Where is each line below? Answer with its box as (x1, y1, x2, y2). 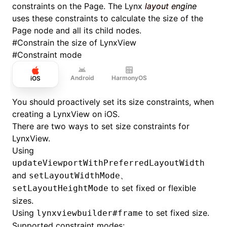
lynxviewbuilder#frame (36, 208, 143, 218)
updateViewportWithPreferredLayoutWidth (12, 158, 205, 168)
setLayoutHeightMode (12, 183, 108, 193)
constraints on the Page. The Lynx (12, 1, 145, 11)
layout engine (145, 1, 197, 11)
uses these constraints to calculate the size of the (12, 13, 203, 23)
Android (70, 74, 94, 82)
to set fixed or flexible (108, 183, 196, 193)
